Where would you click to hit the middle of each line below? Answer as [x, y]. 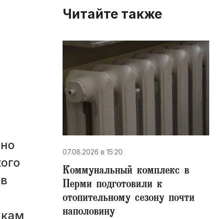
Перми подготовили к [112, 185]
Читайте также [112, 14]
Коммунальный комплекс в [126, 172]
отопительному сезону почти [129, 199]
